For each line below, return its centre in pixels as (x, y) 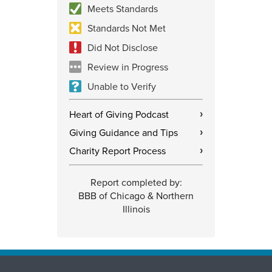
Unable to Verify (122, 87)
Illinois (136, 209)
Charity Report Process (117, 151)
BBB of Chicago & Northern (136, 196)
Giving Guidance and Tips (124, 133)
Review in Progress (128, 67)
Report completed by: (136, 182)
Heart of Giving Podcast (119, 114)
